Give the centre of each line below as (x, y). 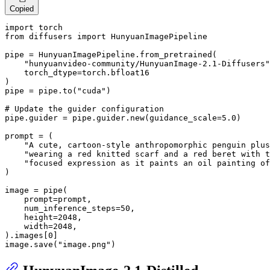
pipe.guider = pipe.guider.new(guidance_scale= (113, 118)
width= (29, 227)
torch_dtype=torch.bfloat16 (77, 73)
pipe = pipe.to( (41, 91)
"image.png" (84, 245)
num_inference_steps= (63, 209)
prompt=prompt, (51, 199)
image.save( (31, 245)
